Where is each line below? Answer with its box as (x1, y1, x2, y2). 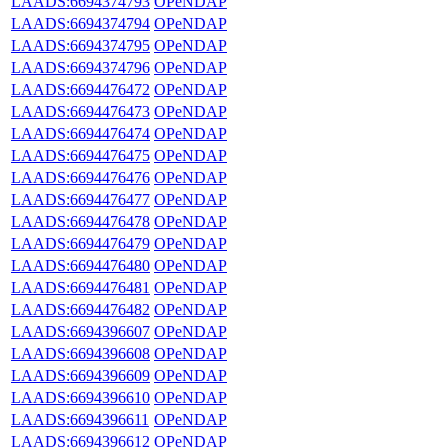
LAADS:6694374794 (11, 14, 150, 32)
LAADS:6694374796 (11, 58, 150, 76)
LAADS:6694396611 (11, 410, 149, 428)
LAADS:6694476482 (11, 300, 150, 318)
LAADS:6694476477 (11, 190, 150, 208)
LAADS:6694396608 (11, 344, 150, 362)
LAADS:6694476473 (11, 102, 150, 120)
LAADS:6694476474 (11, 124, 150, 142)
